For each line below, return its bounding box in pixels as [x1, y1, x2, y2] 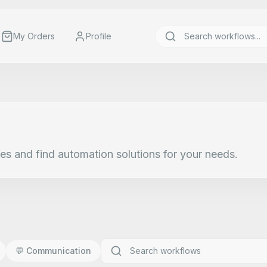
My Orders [13, 31, 55, 41]
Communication [26, 246, 91, 256]
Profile [86, 31, 111, 41]
